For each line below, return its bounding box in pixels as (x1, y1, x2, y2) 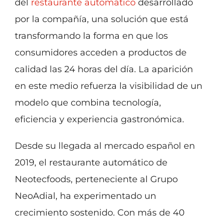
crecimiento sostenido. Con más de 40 (14, 207, 185, 218)
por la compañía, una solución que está (14, 13, 189, 25)
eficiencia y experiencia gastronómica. (14, 113, 184, 125)
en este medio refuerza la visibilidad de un (14, 80, 202, 91)
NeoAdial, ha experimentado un (14, 190, 156, 201)
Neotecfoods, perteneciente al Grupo (14, 173, 178, 185)
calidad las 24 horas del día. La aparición (14, 63, 193, 75)
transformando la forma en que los (14, 30, 168, 41)
